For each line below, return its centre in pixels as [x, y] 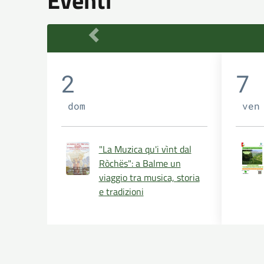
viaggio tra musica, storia [149, 177]
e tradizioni [121, 191]
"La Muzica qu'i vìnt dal [145, 149]
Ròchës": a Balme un [140, 163]
